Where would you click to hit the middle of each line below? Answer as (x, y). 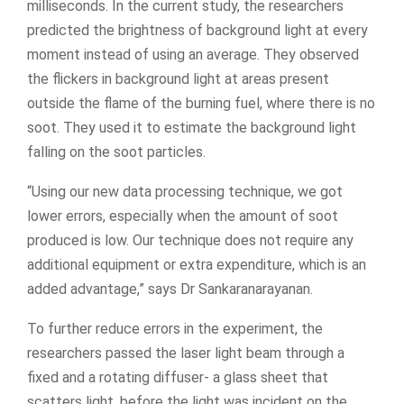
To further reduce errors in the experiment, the (175, 328)
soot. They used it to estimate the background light (192, 127)
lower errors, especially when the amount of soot (183, 216)
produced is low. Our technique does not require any (190, 240)
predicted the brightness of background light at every (197, 30)
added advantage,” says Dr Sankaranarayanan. (170, 289)
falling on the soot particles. (116, 151)
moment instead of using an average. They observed (193, 54)
